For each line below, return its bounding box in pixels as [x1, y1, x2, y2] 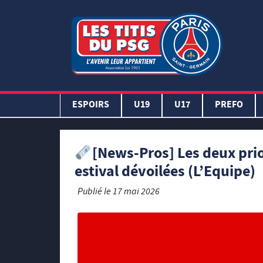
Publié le [77, 185, 113, 200]
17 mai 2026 [113, 185, 160, 200]
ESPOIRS [72, 98, 109, 113]
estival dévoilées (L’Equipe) [75, 161, 255, 185]
